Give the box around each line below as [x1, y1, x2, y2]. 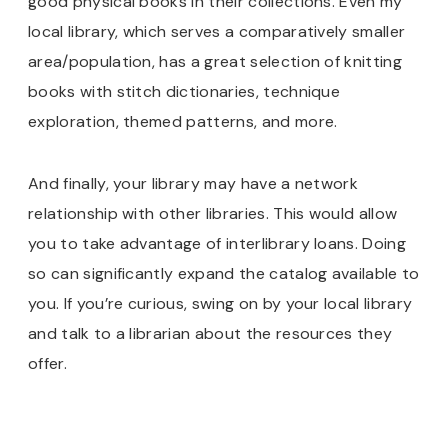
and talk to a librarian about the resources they [28, 322, 393, 344]
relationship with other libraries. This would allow [28, 202, 398, 224]
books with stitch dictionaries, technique [28, 80, 341, 102]
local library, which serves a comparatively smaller [28, 20, 406, 42]
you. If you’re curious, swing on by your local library [28, 292, 413, 314]
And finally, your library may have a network [28, 172, 359, 194]
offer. [28, 352, 67, 374]
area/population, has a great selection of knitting [28, 50, 403, 72]
